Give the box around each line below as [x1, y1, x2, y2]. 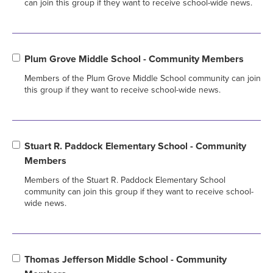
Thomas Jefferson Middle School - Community [24, 252, 227, 266]
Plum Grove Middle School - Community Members [24, 52, 244, 66]
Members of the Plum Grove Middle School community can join [24, 72, 261, 84]
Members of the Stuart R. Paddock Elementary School [24, 174, 225, 186]
